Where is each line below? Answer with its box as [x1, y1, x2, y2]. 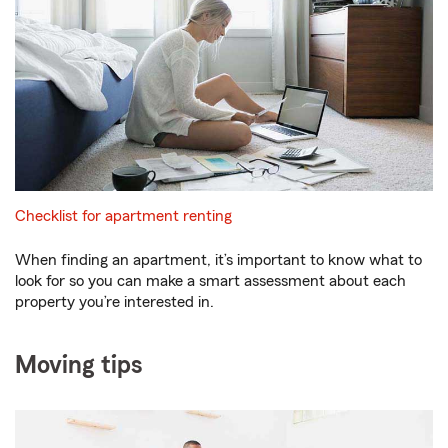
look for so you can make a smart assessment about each [15, 273, 406, 290]
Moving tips [15, 353, 143, 379]
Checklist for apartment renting [15, 208, 232, 225]
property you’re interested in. [15, 294, 214, 311]
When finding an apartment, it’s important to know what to [15, 252, 422, 269]
